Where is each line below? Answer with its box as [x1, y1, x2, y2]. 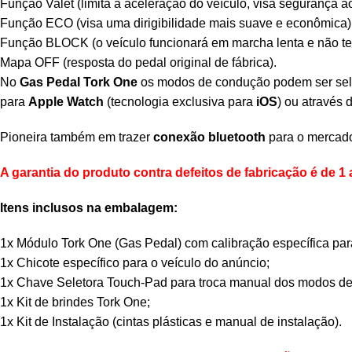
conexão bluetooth [153, 130, 266, 144]
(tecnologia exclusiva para [104, 94, 256, 108]
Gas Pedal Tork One [20, 75, 137, 89]
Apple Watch [28, 94, 104, 108]
